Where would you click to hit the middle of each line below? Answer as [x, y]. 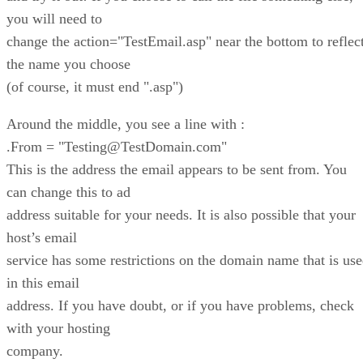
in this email [43, 282]
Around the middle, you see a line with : [126, 124]
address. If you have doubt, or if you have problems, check [180, 305]
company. [35, 350]
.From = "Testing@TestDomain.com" [117, 146]
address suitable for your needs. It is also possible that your [181, 214]
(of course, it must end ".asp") [95, 86]
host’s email [42, 237]
